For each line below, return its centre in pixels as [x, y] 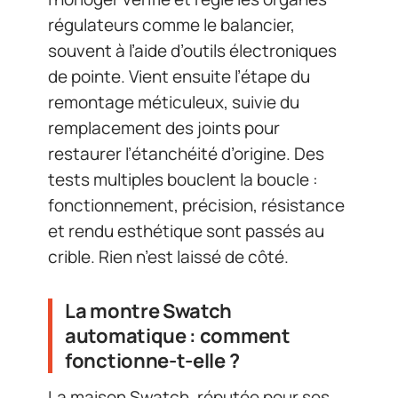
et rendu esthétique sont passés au [186, 231]
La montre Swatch [149, 310]
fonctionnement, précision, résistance [196, 205]
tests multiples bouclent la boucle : [183, 179]
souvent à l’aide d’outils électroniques [192, 50]
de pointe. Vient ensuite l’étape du [179, 76]
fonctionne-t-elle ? [152, 360]
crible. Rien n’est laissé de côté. [168, 256]
